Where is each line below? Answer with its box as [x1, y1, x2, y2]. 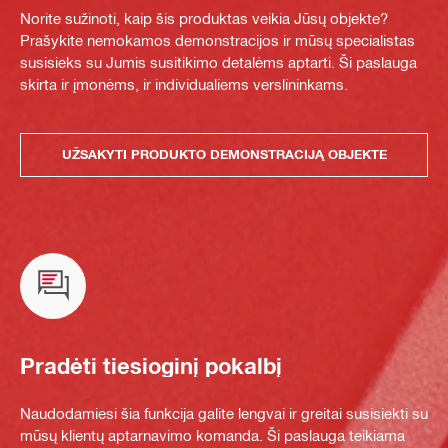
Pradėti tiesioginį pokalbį [20, 353, 282, 380]
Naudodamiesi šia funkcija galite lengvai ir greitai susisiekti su [20, 403, 428, 422]
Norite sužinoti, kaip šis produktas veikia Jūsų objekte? [20, 8, 388, 27]
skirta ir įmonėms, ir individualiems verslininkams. [20, 74, 348, 93]
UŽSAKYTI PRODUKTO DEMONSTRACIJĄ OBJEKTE [61, 146, 387, 163]
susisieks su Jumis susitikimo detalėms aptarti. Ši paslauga [20, 52, 417, 71]
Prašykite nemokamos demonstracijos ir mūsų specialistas [20, 30, 415, 49]
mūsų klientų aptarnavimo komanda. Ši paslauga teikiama [20, 425, 405, 444]
